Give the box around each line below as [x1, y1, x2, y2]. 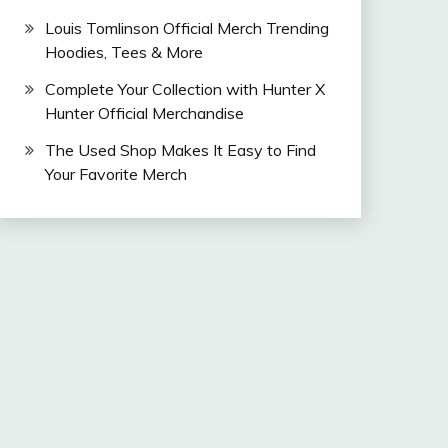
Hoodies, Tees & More [44, 42, 203, 63]
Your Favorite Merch [44, 163, 187, 184]
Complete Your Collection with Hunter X [44, 78, 325, 99]
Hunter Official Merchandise [44, 102, 244, 123]
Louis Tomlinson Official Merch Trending [44, 18, 329, 39]
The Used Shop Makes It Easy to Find [44, 139, 316, 160]
